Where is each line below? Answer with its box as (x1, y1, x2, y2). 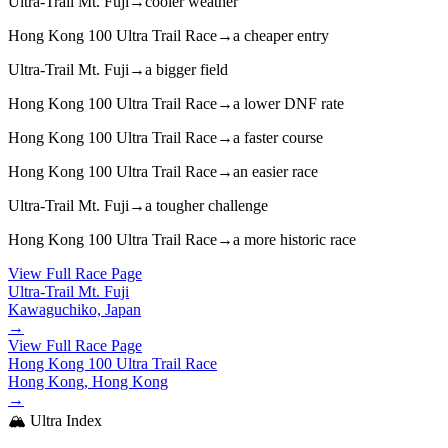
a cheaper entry (233, 26, 329, 44)
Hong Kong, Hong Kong (8, 372, 168, 390)
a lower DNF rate (233, 94, 344, 112)
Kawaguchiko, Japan (8, 300, 141, 318)
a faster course (233, 128, 323, 146)
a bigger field (145, 60, 228, 78)
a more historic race (233, 230, 356, 248)
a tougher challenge (145, 196, 268, 214)
